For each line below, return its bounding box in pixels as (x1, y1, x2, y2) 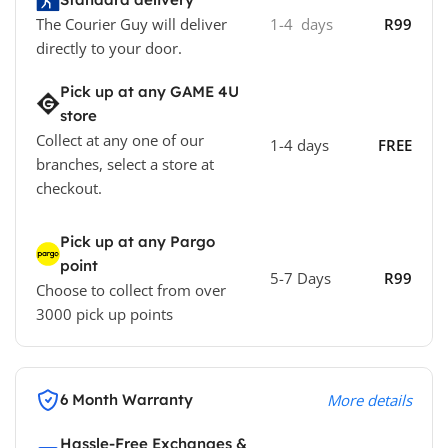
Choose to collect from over (36, 279, 226, 300)
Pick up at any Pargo (60, 231, 215, 251)
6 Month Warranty (60, 389, 193, 409)
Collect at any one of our (36, 129, 204, 150)
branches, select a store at (36, 153, 214, 174)
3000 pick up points (36, 303, 173, 324)
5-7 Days (269, 267, 331, 288)
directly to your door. (36, 37, 190, 58)
